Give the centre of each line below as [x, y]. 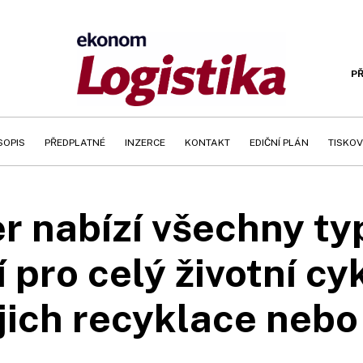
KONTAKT [207, 143]
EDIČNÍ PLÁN [279, 143]
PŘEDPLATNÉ [75, 143]
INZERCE [145, 143]
